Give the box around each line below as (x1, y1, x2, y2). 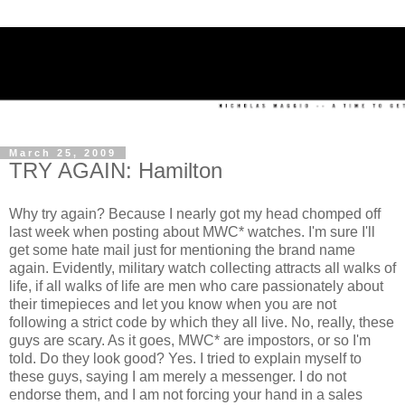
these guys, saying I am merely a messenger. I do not (9, 368, 346, 384)
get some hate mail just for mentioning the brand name (9, 241, 355, 258)
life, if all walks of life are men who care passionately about (9, 278, 383, 294)
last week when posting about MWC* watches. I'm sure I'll (9, 223, 375, 240)
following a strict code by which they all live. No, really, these (9, 314, 394, 330)
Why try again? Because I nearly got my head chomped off (9, 205, 381, 221)
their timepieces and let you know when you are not (9, 296, 336, 312)
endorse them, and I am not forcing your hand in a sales (9, 386, 363, 402)
